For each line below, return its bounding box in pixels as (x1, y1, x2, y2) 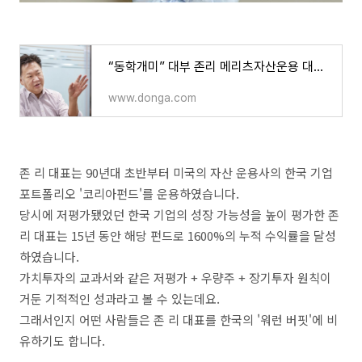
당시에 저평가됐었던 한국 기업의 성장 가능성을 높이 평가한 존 (19, 206, 339, 223)
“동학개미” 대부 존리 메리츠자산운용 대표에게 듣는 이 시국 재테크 (314, 59, 323, 74)
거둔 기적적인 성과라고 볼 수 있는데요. (19, 290, 220, 307)
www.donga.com (108, 91, 196, 104)
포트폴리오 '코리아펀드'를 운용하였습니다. (19, 185, 239, 202)
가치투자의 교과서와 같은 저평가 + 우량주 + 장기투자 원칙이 (19, 269, 331, 286)
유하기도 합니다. (19, 332, 105, 349)
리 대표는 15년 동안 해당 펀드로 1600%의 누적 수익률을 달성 (19, 227, 336, 244)
